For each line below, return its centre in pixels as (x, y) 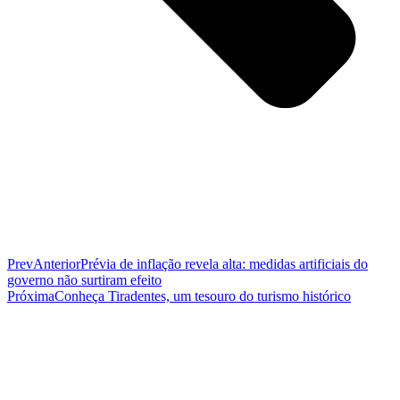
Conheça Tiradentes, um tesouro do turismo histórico (203, 296)
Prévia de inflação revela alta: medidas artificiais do (224, 263)
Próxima (31, 296)
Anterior (57, 263)
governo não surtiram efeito (84, 279)
